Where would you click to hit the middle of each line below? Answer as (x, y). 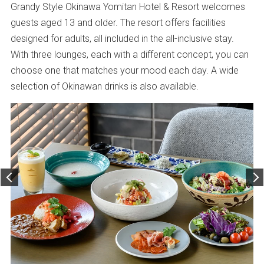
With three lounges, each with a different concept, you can (129, 54)
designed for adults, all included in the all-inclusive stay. (122, 38)
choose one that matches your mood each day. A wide (124, 70)
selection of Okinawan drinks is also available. (104, 86)
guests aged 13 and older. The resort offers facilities (118, 22)
